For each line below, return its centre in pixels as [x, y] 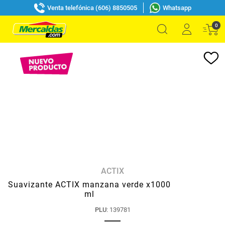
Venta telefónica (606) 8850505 [92, 8]
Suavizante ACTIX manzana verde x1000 [89, 185]
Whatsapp [177, 8]
